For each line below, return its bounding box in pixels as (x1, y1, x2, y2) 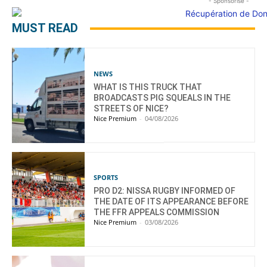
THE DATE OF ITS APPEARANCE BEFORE (94, 197, 249, 207)
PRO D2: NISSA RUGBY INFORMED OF (94, 186, 236, 196)
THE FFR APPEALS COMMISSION (94, 207, 220, 218)
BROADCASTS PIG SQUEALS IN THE (94, 93, 231, 103)
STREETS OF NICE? (94, 104, 169, 114)
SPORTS (94, 173, 119, 182)
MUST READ (12, 21, 78, 36)
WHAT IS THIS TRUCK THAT (94, 82, 203, 92)
